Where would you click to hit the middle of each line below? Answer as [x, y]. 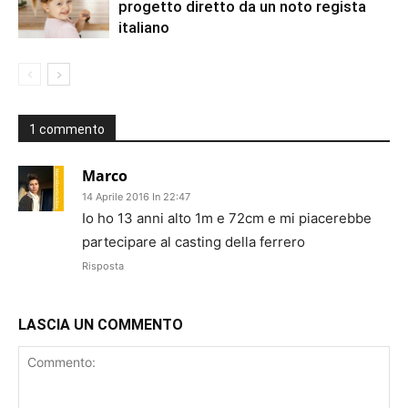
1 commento [67, 129]
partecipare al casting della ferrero [194, 241]
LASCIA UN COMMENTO [101, 324]
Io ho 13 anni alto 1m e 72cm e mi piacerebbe [227, 218]
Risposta [103, 265]
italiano [144, 27]
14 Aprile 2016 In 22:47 [136, 196]
